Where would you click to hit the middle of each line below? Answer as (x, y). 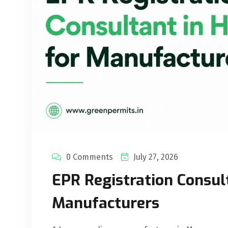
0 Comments (90, 157)
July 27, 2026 (156, 157)
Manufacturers (106, 203)
